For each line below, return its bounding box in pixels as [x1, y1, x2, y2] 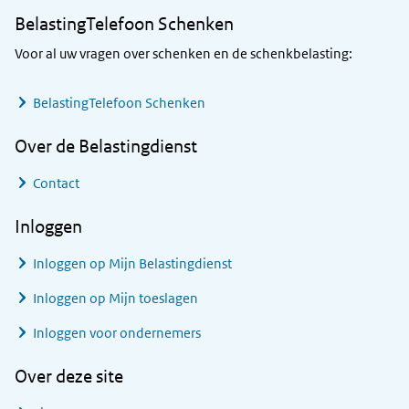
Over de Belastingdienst [15, 135, 197, 158]
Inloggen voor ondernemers [33, 324, 201, 342]
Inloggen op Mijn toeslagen [33, 289, 198, 308]
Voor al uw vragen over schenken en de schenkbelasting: [15, 45, 352, 63]
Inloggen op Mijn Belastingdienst [33, 255, 232, 273]
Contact [33, 174, 79, 193]
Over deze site [15, 365, 123, 388]
